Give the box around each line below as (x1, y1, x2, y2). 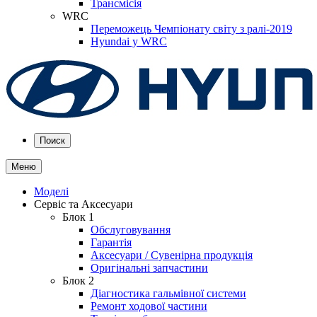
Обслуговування (91, 224, 171, 236)
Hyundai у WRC (91, 35, 167, 47)
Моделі (34, 185, 69, 197)
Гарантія (91, 236, 132, 248)
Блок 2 (62, 275, 94, 287)
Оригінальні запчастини (91, 262, 208, 274)
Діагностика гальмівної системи (91, 287, 246, 299)
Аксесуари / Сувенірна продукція (91, 249, 253, 261)
